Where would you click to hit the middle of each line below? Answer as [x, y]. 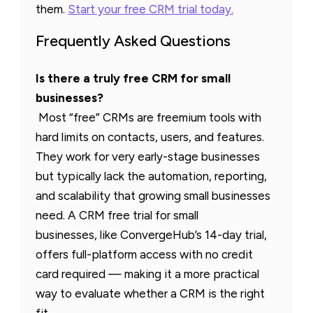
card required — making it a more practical [147, 274]
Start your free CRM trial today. [151, 9]
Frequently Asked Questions [133, 41]
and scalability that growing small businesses [153, 196]
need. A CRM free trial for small [117, 216]
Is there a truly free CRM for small [133, 79]
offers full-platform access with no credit [144, 255]
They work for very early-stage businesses [148, 157]
